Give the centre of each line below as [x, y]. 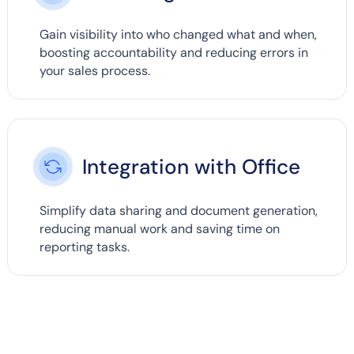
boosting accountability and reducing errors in [173, 53]
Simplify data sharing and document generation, [178, 211]
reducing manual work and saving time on [159, 229]
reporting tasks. [84, 247]
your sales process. [94, 71]
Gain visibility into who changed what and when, [178, 35]
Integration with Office [191, 166]
